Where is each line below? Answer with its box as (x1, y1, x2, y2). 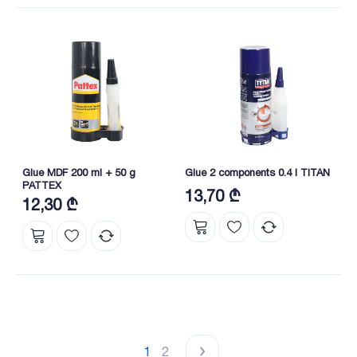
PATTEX (22, 178, 61, 192)
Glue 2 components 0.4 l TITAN (185, 166, 330, 179)
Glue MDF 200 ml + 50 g (22, 166, 135, 179)
